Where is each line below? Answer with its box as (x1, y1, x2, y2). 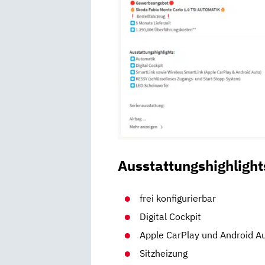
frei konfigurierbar (140, 192, 216, 204)
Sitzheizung (140, 247, 188, 259)
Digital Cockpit (140, 210, 202, 222)
